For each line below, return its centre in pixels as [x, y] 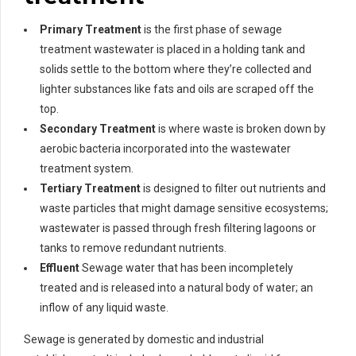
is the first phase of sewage [212, 29]
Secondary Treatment [98, 128]
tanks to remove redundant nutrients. [133, 248]
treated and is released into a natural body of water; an [176, 287]
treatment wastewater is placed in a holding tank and [172, 49]
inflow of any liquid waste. [104, 307]
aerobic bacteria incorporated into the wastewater [165, 148]
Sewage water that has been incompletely [186, 267]
